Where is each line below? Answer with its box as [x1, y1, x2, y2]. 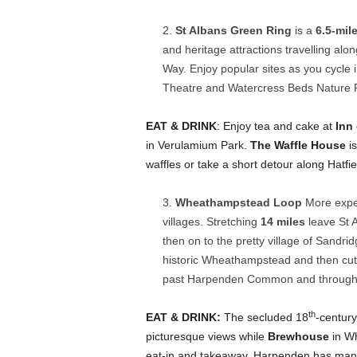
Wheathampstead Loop [175, 196, 302, 209]
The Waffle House [249, 139, 346, 151]
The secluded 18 [220, 311, 308, 324]
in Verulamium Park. [145, 139, 250, 151]
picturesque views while [145, 330, 268, 343]
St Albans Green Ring [175, 24, 292, 37]
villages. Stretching [162, 215, 261, 228]
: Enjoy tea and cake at [216, 120, 335, 132]
